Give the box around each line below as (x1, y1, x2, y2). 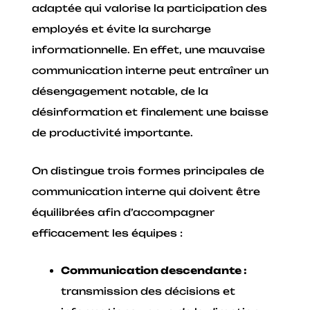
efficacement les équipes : (32, 226, 183, 239)
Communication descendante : (61, 264, 248, 277)
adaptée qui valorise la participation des (32, 2, 268, 15)
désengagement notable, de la (32, 85, 209, 98)
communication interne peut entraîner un (32, 64, 269, 77)
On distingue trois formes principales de (32, 164, 265, 176)
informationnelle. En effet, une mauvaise (32, 44, 266, 56)
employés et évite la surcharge (32, 23, 212, 35)
